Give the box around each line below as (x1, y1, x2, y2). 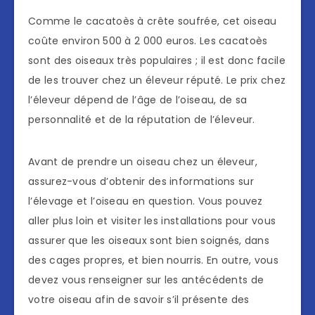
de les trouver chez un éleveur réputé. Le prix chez (28, 73, 286, 88)
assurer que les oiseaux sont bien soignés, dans (28, 233, 270, 248)
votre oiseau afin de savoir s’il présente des (28, 292, 250, 307)
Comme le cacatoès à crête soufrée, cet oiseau (28, 14, 277, 29)
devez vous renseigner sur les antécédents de (28, 273, 264, 288)
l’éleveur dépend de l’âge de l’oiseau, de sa (28, 93, 247, 108)
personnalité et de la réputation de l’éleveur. (28, 112, 255, 127)
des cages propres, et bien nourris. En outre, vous (28, 253, 278, 268)
